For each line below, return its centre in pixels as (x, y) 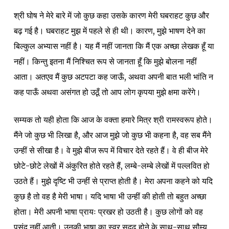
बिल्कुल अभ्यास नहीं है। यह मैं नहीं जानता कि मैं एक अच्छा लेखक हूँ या (114, 46)
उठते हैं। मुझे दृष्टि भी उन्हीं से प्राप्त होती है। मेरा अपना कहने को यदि (113, 181)
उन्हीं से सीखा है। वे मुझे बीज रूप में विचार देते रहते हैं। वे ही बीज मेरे (111, 150)
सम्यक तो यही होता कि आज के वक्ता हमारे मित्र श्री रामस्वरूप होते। (113, 119)
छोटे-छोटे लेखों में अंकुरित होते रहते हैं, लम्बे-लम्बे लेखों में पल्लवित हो (111, 165)
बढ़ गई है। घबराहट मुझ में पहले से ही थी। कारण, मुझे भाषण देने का (109, 30)
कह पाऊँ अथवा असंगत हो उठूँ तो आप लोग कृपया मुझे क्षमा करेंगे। (107, 92)
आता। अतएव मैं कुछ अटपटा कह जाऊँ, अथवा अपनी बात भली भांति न (113, 76)
